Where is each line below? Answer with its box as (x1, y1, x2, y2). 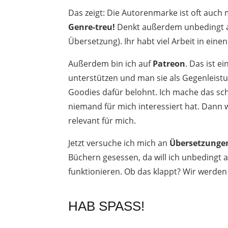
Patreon (153, 58, 186, 69)
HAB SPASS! (68, 198, 141, 214)
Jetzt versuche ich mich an (68, 137, 170, 149)
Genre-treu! (68, 21, 118, 33)
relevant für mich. (68, 115, 136, 126)
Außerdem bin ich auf (68, 58, 153, 69)
